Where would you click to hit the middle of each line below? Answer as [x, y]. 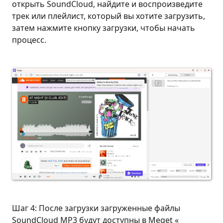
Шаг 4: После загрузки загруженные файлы [96, 208]
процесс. [29, 40]
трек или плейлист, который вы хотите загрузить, [109, 16]
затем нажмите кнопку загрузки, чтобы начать [104, 28]
